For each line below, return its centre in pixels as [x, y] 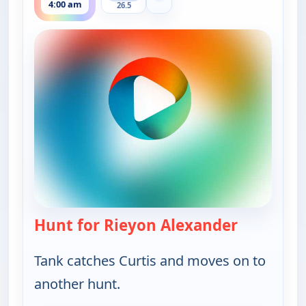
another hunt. [77, 283]
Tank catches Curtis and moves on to [150, 260]
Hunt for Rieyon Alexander [136, 225]
